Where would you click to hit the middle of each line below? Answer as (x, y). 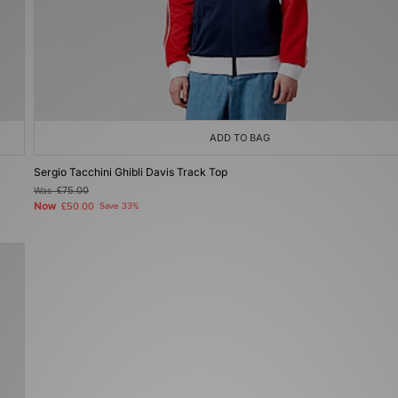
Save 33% (119, 206)
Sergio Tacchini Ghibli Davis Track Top (131, 172)
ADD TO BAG (240, 138)
